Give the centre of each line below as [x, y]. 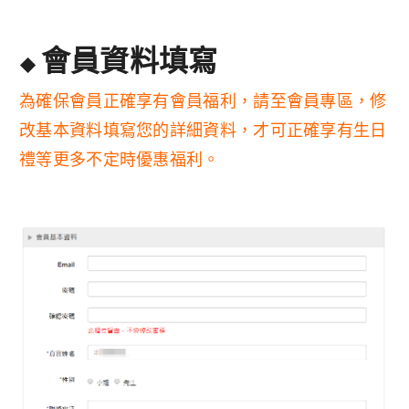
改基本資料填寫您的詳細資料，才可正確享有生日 [203, 131]
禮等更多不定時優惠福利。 [120, 160]
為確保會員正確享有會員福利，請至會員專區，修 [203, 101]
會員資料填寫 [129, 61]
